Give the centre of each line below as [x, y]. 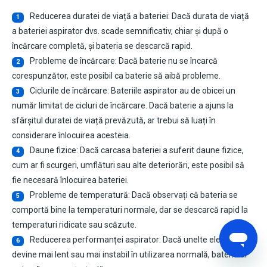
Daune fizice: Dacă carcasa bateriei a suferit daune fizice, [136, 150]
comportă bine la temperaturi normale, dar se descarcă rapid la [130, 210]
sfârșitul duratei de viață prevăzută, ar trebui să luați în [114, 121]
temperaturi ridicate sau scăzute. [74, 225]
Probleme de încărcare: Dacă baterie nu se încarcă [123, 61]
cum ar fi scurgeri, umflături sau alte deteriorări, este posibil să [128, 165]
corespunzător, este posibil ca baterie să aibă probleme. [116, 76]
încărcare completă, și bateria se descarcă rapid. [102, 46]
